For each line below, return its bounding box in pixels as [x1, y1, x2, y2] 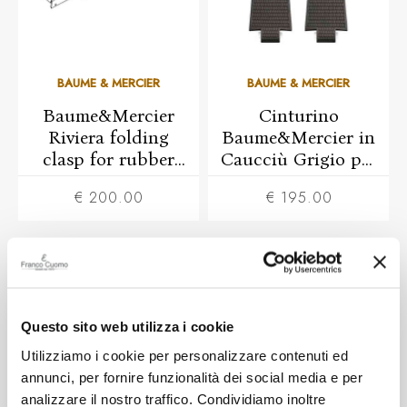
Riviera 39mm [243, 170, 353, 192]
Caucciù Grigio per [220, 148, 377, 170]
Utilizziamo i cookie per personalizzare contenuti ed [21, 347, 348, 362]
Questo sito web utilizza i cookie [21, 318, 234, 334]
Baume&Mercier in [222, 126, 375, 148]
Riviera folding [48, 126, 169, 148]
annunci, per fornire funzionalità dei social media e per [21, 369, 362, 384]
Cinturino [258, 104, 339, 126]
